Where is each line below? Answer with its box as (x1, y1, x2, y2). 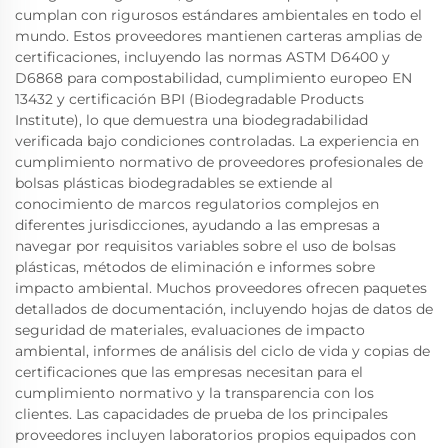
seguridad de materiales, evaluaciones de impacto (15, 321, 365, 339)
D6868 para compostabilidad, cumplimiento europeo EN (15, 69, 412, 87)
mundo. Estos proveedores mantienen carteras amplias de (15, 27, 422, 45)
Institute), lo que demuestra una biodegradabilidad (15, 111, 368, 129)
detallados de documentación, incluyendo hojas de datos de (15, 300, 433, 318)
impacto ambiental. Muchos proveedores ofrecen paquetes (15, 279, 427, 297)
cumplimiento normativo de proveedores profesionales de (15, 153, 423, 171)
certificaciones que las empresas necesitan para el (15, 363, 363, 381)
